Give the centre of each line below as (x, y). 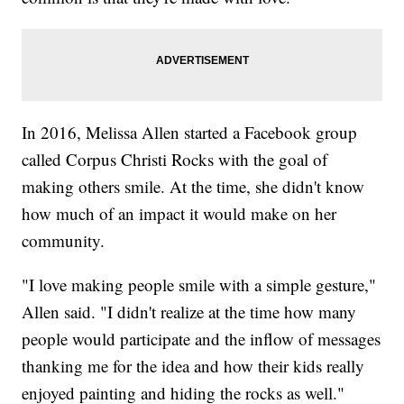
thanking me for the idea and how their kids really (193, 365)
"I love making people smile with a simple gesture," (199, 284)
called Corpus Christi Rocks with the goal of (175, 159)
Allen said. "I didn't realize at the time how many (189, 311)
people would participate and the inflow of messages (202, 338)
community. (64, 240)
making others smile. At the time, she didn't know (193, 186)
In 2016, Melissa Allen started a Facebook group (190, 132)
